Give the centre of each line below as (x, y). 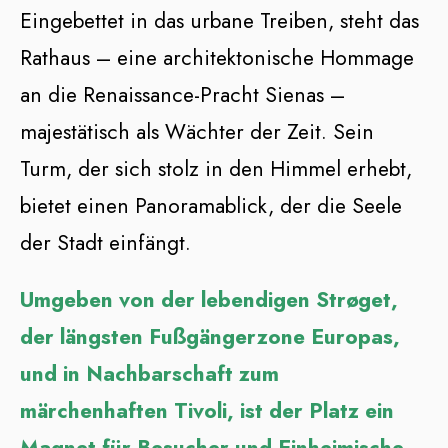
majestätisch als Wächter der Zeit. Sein (197, 132)
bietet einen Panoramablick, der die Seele (211, 206)
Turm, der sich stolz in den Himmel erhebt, (216, 169)
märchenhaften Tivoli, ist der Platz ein (207, 411)
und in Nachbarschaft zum (149, 374)
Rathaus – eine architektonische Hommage (217, 58)
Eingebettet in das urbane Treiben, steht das (219, 21)
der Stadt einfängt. (105, 243)
